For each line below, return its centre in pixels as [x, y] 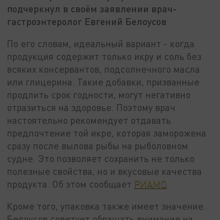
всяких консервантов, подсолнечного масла [104, 69]
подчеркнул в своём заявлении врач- [92, 9]
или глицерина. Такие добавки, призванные [103, 82]
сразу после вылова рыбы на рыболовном [98, 145]
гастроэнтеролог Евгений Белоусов [87, 21]
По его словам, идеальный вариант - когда [101, 43]
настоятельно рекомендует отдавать [89, 120]
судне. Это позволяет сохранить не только [101, 158]
